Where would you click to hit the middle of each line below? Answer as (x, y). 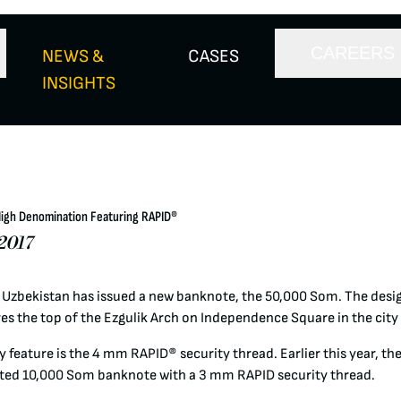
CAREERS (353, 53)
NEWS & (73, 56)
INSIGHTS (79, 83)
